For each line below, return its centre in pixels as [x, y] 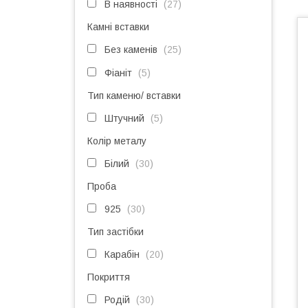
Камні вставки [118, 27]
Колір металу [117, 141]
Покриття [109, 277]
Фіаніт [118, 73]
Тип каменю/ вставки [134, 96]
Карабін [122, 254]
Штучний [124, 118]
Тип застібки [115, 232]
